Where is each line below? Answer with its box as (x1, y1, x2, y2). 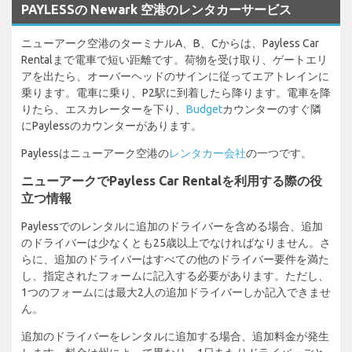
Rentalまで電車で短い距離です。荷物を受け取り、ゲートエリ (21, 53, 328, 66)
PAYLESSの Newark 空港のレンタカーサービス (21, 2, 291, 16)
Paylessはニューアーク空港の (21, 146, 169, 159)
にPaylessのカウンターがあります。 (21, 119, 202, 132)
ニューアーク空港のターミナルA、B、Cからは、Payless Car (21, 36, 319, 49)
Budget (186, 102, 222, 115)
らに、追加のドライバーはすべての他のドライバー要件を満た (21, 252, 329, 266)
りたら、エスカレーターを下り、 (21, 102, 186, 115)
